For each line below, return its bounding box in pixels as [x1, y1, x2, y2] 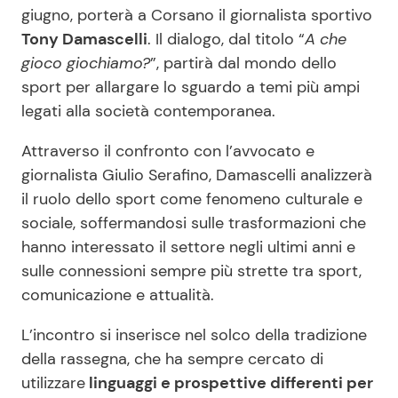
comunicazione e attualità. [21, 284, 214, 306]
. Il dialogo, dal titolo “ [147, 28, 305, 51]
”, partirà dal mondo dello [150, 52, 337, 75]
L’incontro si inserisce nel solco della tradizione [21, 324, 367, 346]
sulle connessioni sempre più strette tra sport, [21, 260, 362, 283]
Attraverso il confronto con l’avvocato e [21, 140, 314, 163]
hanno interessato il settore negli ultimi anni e [21, 236, 355, 259]
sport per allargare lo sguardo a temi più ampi [21, 76, 360, 99]
